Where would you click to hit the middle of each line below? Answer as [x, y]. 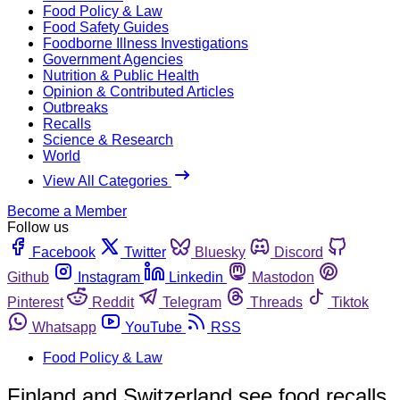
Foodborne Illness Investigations [146, 43]
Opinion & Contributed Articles [138, 91]
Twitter [145, 252]
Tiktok [350, 302]
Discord [299, 252]
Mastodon [283, 277]
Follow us [38, 227]
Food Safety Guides [106, 27]
